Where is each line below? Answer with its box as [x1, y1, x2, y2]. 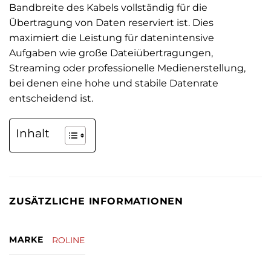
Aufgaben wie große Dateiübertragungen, [9, 47, 213, 59]
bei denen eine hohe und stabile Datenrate [9, 77, 218, 89]
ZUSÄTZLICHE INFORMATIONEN [9, 195, 183, 207]
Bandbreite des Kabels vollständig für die [9, 1, 207, 13]
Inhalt [16, 125, 50, 140]
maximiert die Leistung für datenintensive [9, 31, 214, 44]
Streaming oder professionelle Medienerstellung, [9, 62, 246, 74]
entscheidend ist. [9, 92, 93, 104]
